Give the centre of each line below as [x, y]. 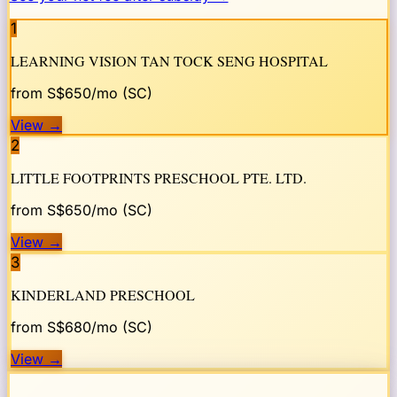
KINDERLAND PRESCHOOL [103, 295]
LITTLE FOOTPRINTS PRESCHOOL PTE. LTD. [159, 178]
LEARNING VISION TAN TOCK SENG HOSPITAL [169, 61]
